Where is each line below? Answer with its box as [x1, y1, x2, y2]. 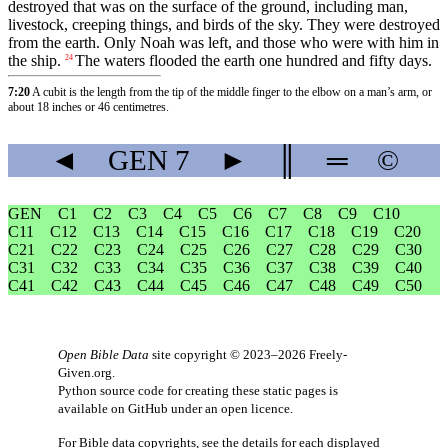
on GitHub [111, 401, 168, 417]
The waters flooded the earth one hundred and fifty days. [75, 51, 432, 69]
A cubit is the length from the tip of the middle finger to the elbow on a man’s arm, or [32, 84, 432, 99]
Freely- [309, 347, 347, 363]
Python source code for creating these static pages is [58, 383, 338, 399]
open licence [221, 401, 290, 417]
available [58, 401, 111, 417]
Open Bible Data [58, 347, 149, 363]
